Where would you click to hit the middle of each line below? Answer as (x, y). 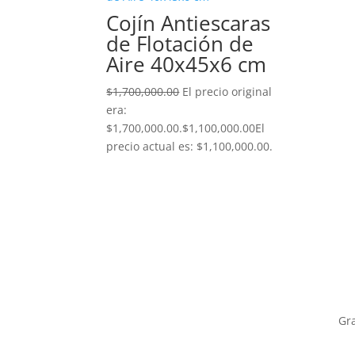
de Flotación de (180, 44)
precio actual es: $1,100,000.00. (190, 146)
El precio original (227, 92)
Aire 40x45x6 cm (187, 64)
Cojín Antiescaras (189, 23)
